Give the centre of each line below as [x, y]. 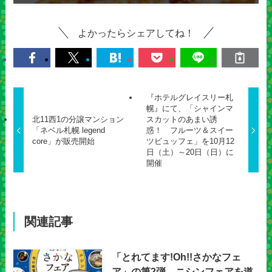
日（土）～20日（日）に [190, 152]
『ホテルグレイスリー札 [190, 97]
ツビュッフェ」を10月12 [191, 141]
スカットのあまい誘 [182, 119]
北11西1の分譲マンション [78, 119]
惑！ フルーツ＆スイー [190, 130]
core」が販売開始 [63, 141]
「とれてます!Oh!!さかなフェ [176, 257]
